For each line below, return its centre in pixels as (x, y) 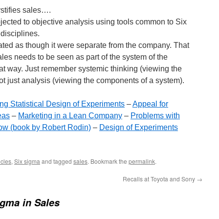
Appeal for (150, 104)
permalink (142, 161)
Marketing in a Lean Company (70, 116)
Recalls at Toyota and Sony (160, 179)
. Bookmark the (108, 161)
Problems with (155, 116)
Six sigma (27, 161)
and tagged (57, 161)
